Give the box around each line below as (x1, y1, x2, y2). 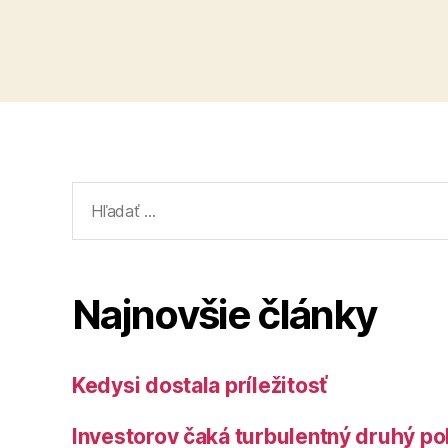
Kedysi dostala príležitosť (72, 373, 327, 398)
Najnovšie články (72, 290, 377, 339)
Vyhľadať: (63, 180, 157, 206)
